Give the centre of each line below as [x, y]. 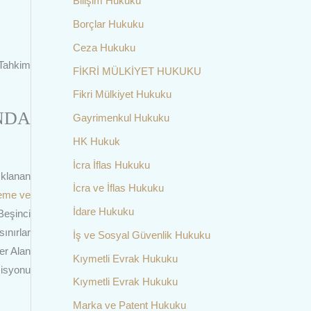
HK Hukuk [96, 141]
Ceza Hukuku [104, 47]
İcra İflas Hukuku [111, 165]
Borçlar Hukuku [108, 24]
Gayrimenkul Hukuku [121, 118]
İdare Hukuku [103, 211]
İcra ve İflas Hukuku [118, 188]
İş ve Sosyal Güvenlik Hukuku [141, 235]
